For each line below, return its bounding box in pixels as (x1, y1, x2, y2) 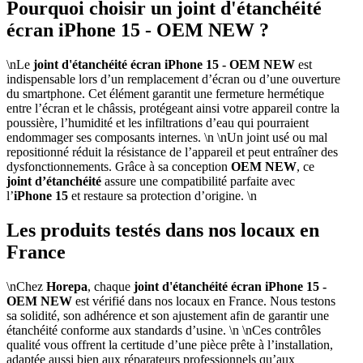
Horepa (46, 279, 88, 293)
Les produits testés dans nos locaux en (6, 219, 319, 241)
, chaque (88, 279, 134, 293)
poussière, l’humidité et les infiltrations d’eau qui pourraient (6, 115, 309, 130)
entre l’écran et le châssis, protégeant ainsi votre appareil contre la (6, 100, 340, 115)
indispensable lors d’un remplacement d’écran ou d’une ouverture (6, 71, 340, 86)
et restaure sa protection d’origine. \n (68, 188, 257, 203)
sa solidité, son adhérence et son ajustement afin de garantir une (6, 308, 329, 322)
